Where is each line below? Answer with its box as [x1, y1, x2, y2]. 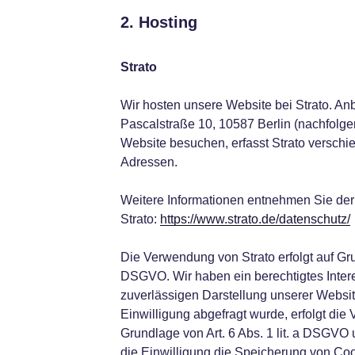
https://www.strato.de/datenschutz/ [159, 212, 350, 226]
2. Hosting [120, 13, 197, 31]
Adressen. [120, 155, 177, 169]
